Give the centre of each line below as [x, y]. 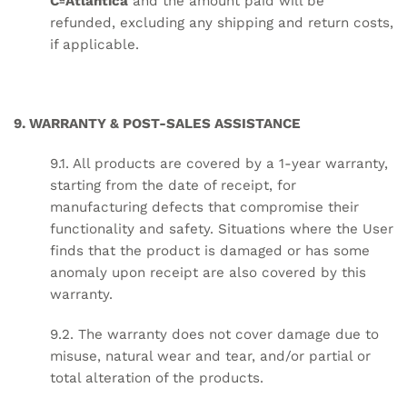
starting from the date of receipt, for [173, 186]
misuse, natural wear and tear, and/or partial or [210, 356]
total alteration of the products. [157, 377]
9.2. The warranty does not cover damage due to [214, 334]
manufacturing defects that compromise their [204, 208]
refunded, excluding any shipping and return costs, [222, 22]
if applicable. [94, 44]
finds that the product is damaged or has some [210, 251]
